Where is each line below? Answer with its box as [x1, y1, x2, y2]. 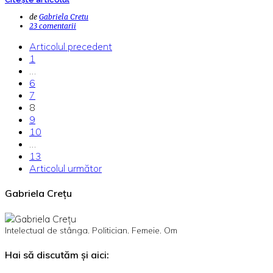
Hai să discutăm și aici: [5, 248, 109, 261]
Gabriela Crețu [5, 187, 72, 200]
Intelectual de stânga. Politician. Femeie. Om [5, 224, 177, 236]
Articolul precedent [29, 40, 112, 52]
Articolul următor [29, 162, 102, 174]
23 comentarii [29, 21, 76, 30]
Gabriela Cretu [39, 12, 88, 21]
